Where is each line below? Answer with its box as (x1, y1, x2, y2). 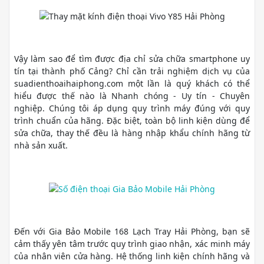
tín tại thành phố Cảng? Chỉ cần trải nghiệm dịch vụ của (14, 65, 250, 77)
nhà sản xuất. (14, 140, 68, 151)
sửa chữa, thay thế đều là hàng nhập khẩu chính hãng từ (14, 127, 250, 139)
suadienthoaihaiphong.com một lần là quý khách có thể (14, 78, 250, 90)
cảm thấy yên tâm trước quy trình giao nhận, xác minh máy (14, 238, 250, 249)
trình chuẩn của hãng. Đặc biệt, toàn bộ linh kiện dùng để (14, 115, 250, 127)
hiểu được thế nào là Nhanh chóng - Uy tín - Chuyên (14, 90, 250, 102)
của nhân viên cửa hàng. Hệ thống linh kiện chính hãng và (14, 250, 250, 262)
